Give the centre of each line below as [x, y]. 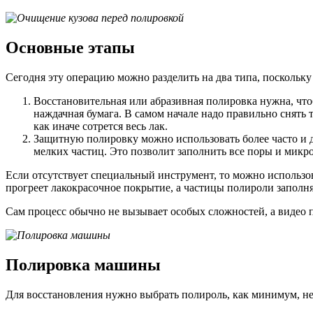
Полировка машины [83, 264]
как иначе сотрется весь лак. [101, 126]
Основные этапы [70, 48]
